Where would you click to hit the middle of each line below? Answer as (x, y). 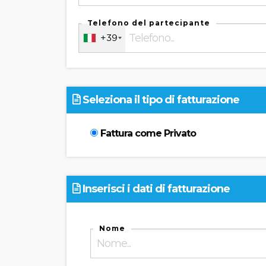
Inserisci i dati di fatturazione (155, 189)
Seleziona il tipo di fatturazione (160, 100)
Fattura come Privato (147, 133)
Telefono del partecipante (149, 23)
